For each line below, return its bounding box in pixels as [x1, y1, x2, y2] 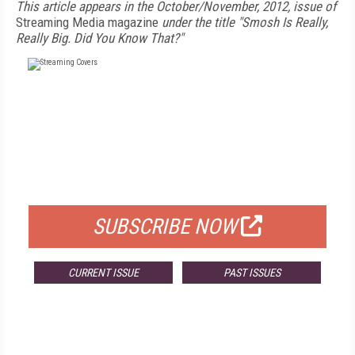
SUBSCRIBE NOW [93, 214, 237, 239]
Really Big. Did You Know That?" [16, 30, 183, 46]
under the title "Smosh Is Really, [162, 14, 328, 30]
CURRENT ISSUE [67, 266, 139, 279]
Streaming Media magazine [16, 14, 162, 30]
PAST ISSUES [223, 266, 281, 279]
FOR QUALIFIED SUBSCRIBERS [97, 177, 258, 193]
